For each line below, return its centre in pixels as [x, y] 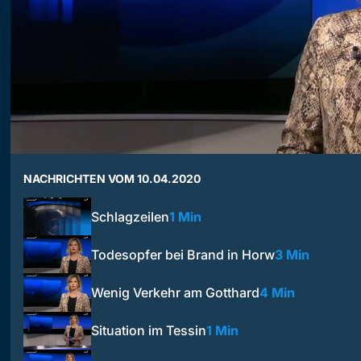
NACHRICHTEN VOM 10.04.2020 [112, 178]
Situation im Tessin [149, 331]
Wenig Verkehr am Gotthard [175, 293]
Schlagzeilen [130, 216]
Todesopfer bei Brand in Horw [183, 254]
